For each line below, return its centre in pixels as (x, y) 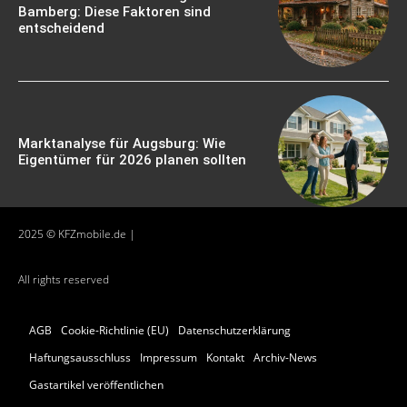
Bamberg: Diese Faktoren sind (114, 12)
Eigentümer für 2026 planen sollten (132, 159)
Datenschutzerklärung (234, 330)
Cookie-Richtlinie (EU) (115, 330)
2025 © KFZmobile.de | (77, 233)
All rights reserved (64, 279)
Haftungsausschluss (80, 357)
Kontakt (225, 357)
